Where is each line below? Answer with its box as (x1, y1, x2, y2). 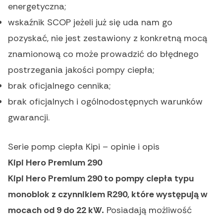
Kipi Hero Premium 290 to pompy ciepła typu (8, 172, 194, 185)
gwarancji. (8, 111, 50, 124)
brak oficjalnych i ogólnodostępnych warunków (8, 96, 203, 108)
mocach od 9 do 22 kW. (8, 204, 104, 217)
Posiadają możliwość (104, 204, 192, 217)
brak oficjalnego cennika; (8, 80, 111, 92)
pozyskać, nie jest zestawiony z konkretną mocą (8, 32, 207, 45)
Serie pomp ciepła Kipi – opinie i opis (8, 141, 160, 153)
